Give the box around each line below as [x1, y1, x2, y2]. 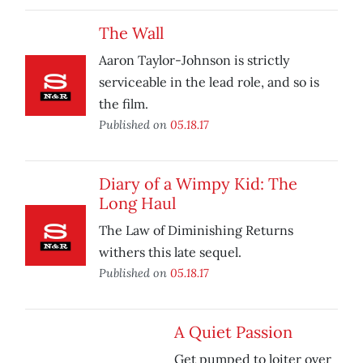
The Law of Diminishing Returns [99, 222, 293, 239]
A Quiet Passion [174, 322, 293, 343]
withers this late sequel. [99, 244, 241, 261]
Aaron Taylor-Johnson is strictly [99, 52, 289, 69]
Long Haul [99, 193, 176, 214]
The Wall [99, 23, 164, 44]
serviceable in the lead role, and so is [99, 74, 319, 91]
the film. [99, 96, 148, 113]
